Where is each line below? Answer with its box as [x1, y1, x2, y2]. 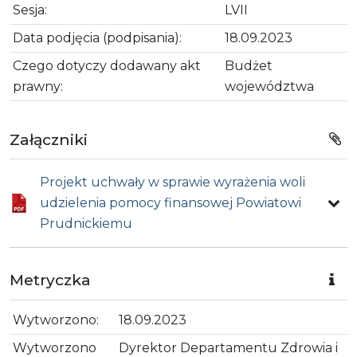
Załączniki [10, 129, 88, 149]
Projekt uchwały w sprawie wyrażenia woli [40, 175, 306, 190]
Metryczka [10, 270, 91, 290]
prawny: [13, 78, 63, 94]
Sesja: [13, 2, 47, 18]
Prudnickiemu [40, 216, 133, 232]
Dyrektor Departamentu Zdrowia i [119, 339, 338, 355]
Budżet [225, 57, 273, 73]
